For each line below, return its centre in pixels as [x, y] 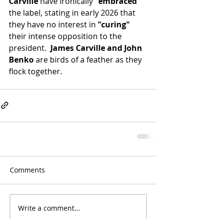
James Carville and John [95, 48]
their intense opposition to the [66, 36]
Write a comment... [49, 208]
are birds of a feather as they [89, 59]
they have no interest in [53, 24]
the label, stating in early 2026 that [73, 12]
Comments [27, 170]
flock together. [35, 71]
